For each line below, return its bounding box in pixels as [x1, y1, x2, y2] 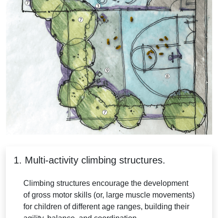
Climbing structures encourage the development [23, 179, 188, 187]
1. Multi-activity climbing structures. [14, 154, 165, 165]
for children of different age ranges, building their [23, 202, 189, 211]
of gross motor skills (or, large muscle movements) [23, 190, 195, 199]
